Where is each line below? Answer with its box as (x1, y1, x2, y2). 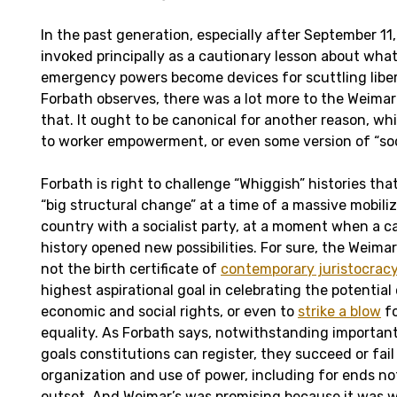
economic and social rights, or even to (41, 302, 298, 320)
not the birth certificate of (41, 260, 221, 277)
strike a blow (298, 302, 381, 320)
